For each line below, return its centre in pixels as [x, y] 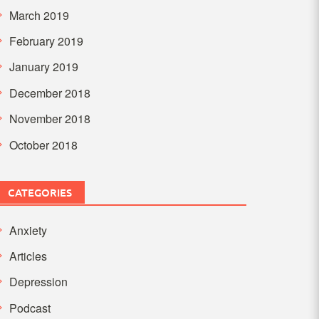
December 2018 [49, 93]
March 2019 [39, 15]
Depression [38, 282]
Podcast [30, 308]
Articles [28, 256]
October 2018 [43, 145]
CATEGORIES [40, 192]
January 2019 [43, 67]
